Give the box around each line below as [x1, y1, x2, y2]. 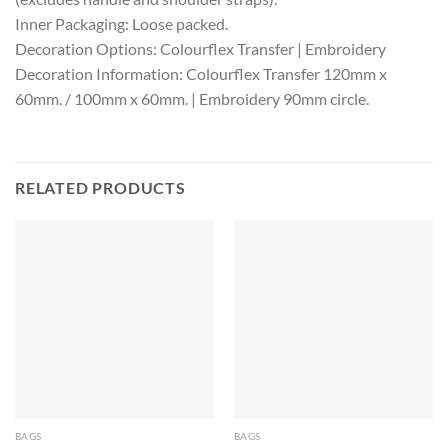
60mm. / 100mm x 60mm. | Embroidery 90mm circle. [15, 88, 369, 108]
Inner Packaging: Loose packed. [15, 13, 228, 33]
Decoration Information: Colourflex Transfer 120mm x [15, 63, 387, 83]
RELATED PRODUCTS [15, 177, 186, 197]
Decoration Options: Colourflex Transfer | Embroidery [15, 38, 386, 58]
